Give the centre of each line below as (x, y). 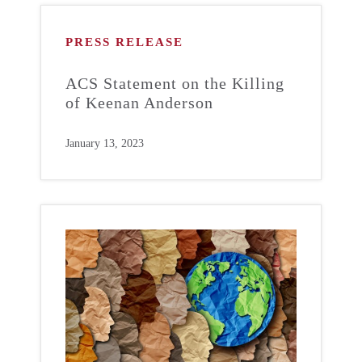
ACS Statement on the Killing (175, 83)
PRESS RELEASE (124, 42)
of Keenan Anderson (139, 103)
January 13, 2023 (105, 143)
